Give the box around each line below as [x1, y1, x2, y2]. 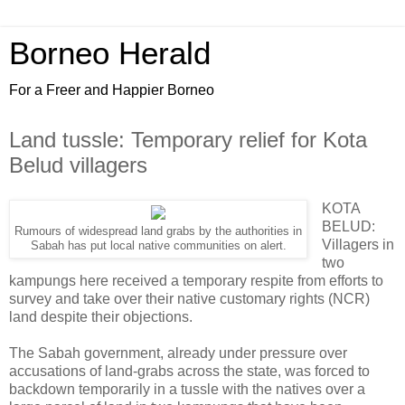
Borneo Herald [9, 36, 211, 71]
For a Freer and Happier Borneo [9, 82, 214, 98]
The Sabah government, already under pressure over [9, 344, 347, 361]
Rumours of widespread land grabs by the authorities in [14, 224, 302, 238]
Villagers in [321, 236, 394, 252]
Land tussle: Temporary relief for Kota [9, 127, 367, 152]
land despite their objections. [9, 308, 193, 325]
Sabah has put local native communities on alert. [30, 239, 287, 252]
